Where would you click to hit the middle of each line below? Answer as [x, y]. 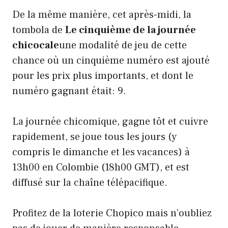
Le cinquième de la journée [131, 30]
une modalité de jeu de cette [123, 46]
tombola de [39, 30]
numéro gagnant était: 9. [69, 91]
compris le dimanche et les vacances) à [101, 152]
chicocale [36, 46]
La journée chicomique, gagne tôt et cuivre [110, 122]
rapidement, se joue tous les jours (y [94, 137]
